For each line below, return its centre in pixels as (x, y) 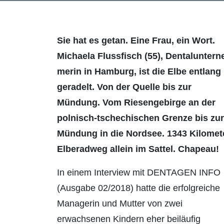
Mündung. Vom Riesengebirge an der (136, 103)
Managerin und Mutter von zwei (120, 204)
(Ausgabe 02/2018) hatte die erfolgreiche (138, 188)
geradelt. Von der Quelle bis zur (124, 87)
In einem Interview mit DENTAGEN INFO (139, 173)
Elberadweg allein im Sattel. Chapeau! (138, 149)
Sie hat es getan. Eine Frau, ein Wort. (136, 41)
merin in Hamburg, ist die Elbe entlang (139, 72)
